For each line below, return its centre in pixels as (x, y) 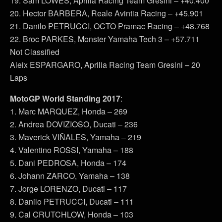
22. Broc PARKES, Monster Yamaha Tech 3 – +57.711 (105, 39)
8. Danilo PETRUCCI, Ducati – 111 (72, 201)
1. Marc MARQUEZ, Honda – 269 (69, 111)
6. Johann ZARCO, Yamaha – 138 (70, 175)
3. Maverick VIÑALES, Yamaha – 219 (76, 137)
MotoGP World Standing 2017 (65, 98)
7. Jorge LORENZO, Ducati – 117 (68, 188)
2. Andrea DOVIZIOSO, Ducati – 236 (74, 124)
